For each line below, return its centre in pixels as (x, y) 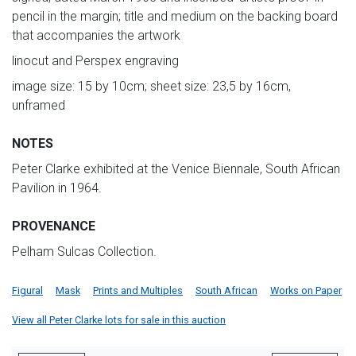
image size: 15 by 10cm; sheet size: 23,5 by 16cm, (151, 86)
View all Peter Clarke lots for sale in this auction (119, 319)
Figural (27, 290)
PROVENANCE (54, 226)
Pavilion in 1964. (57, 188)
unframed (39, 105)
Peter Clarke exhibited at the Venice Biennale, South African (176, 168)
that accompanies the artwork (96, 35)
